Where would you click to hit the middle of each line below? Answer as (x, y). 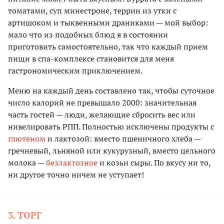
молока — (27, 162)
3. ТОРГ (25, 215)
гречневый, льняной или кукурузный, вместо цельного (112, 150)
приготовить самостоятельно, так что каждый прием (108, 46)
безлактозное (72, 162)
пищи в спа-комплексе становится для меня (91, 58)
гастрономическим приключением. (75, 70)
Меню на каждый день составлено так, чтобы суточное (111, 90)
